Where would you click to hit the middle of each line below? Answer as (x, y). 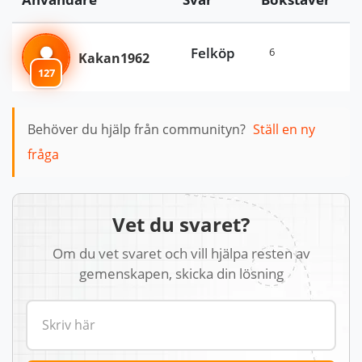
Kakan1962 (114, 58)
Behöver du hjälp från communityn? (137, 130)
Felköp (213, 52)
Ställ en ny (284, 130)
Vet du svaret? (181, 225)
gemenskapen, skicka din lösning (181, 274)
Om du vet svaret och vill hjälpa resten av (181, 253)
